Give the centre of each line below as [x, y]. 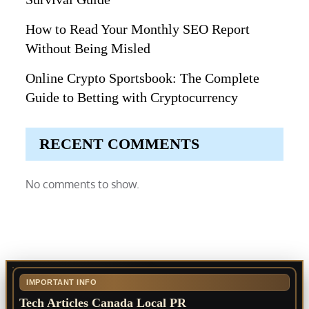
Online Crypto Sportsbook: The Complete [143, 78]
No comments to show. [83, 185]
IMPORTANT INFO [61, 282]
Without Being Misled [88, 49]
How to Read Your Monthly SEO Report [138, 29]
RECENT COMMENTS [120, 144]
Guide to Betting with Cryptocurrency [132, 98]
